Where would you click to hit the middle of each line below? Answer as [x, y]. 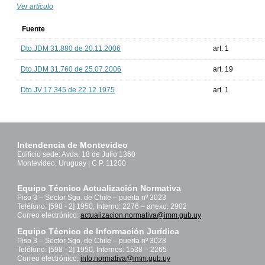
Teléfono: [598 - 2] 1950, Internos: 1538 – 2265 [92, 250]
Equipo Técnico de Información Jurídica [98, 232]
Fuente [33, 29]
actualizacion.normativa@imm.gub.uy [141, 216]
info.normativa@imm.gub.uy [125, 259]
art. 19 [223, 70]
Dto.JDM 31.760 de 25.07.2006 [71, 70]
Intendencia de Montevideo [72, 145]
